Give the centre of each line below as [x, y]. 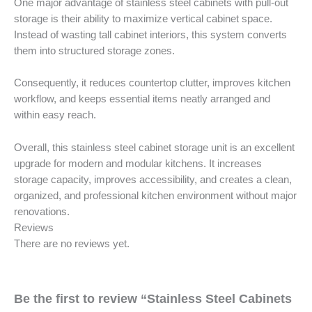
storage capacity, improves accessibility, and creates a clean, [153, 179]
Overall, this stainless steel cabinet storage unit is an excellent [154, 147]
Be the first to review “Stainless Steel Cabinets [153, 299]
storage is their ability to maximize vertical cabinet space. [143, 18]
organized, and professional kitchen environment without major [155, 195]
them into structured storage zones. [94, 50]
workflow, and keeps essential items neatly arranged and [142, 99]
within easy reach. [55, 115]
